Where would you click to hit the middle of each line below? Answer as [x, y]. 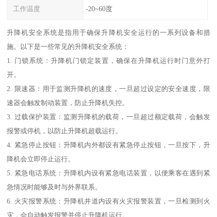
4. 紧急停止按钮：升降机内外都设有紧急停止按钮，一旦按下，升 [108, 145]
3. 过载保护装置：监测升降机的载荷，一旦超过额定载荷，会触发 [108, 117]
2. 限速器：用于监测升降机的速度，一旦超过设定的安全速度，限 [108, 89]
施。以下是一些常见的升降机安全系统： [68, 47]
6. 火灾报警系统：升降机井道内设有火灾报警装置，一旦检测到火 [108, 201]
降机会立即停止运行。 [41, 159]
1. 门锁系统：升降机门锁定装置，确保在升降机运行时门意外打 [108, 61]
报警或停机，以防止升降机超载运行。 [65, 131]
